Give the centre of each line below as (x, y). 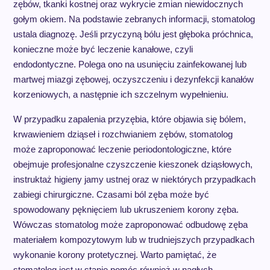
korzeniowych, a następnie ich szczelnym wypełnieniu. (121, 94)
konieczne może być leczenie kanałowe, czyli (103, 49)
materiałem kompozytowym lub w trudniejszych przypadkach (133, 240)
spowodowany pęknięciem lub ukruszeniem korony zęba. (126, 209)
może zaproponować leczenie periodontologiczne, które (122, 149)
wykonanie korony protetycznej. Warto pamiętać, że (115, 255)
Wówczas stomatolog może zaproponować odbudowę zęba (130, 224)
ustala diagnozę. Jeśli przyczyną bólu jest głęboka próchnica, (133, 34)
